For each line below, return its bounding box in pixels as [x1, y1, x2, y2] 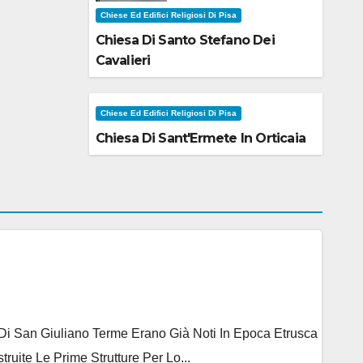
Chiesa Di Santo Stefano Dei [95, 32, 275, 49]
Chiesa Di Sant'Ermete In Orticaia [95, 130, 306, 147]
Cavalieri [95, 53, 151, 69]
